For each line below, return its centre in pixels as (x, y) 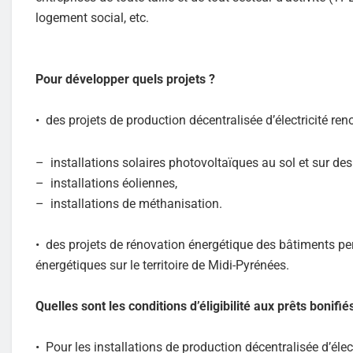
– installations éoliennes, (106, 183)
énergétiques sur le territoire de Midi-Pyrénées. (162, 265)
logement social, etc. (92, 17)
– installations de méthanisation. (129, 203)
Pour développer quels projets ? (125, 79)
